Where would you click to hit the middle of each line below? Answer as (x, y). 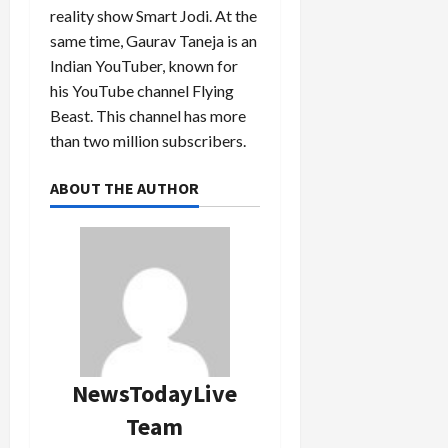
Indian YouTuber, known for (144, 66)
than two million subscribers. (148, 141)
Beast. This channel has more (148, 116)
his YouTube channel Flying (142, 91)
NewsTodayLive (155, 394)
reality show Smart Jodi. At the (153, 16)
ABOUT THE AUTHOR (124, 188)
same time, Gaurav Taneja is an (153, 41)
